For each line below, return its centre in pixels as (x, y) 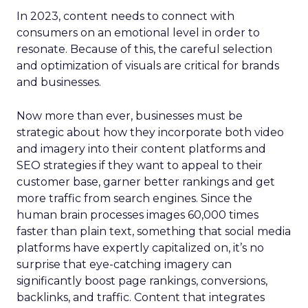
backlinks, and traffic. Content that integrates (141, 297)
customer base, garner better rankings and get (146, 181)
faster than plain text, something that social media (154, 231)
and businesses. (59, 82)
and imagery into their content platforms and (141, 148)
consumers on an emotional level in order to (138, 32)
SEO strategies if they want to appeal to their (140, 165)
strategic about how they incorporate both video (150, 132)
